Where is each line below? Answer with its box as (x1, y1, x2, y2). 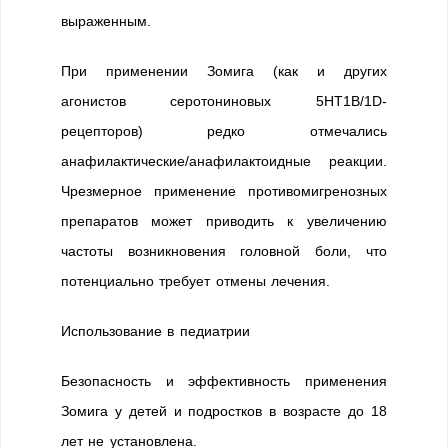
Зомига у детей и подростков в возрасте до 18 (61, 403, 387, 419)
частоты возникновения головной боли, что (61, 243, 387, 259)
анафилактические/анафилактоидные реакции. (61, 153, 387, 169)
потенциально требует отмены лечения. (61, 273, 331, 289)
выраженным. (61, 13, 151, 29)
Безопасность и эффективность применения (61, 373, 387, 389)
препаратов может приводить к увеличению (61, 213, 387, 229)
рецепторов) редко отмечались (61, 123, 387, 139)
